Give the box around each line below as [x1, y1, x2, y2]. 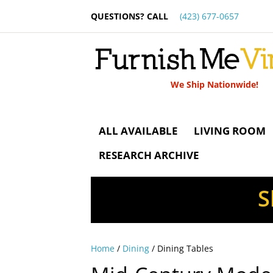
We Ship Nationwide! [170, 79, 258, 90]
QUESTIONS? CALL [91, 10, 171, 22]
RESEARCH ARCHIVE [99, 148, 200, 162]
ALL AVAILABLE [99, 124, 179, 138]
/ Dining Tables [149, 243, 214, 254]
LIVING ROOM [194, 124, 266, 138]
